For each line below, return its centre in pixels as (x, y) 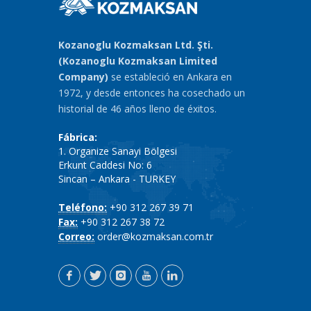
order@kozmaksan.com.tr (155, 236)
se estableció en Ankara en (170, 77)
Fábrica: (78, 137)
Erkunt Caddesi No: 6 (105, 165)
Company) (83, 77)
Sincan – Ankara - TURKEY (117, 179)
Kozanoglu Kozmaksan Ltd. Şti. (136, 45)
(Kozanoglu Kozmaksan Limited (138, 61)
